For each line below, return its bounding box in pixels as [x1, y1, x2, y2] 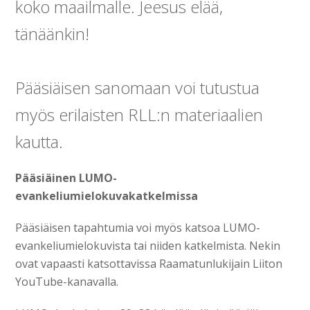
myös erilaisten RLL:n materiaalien [15, 102, 264, 126]
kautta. [15, 129, 64, 153]
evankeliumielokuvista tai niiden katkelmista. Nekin [15, 237, 281, 253]
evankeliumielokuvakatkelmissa [15, 188, 199, 203]
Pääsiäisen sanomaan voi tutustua [15, 75, 260, 99]
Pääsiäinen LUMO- [15, 170, 118, 185]
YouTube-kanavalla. [15, 273, 119, 289]
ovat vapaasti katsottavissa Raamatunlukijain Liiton [15, 255, 283, 271]
